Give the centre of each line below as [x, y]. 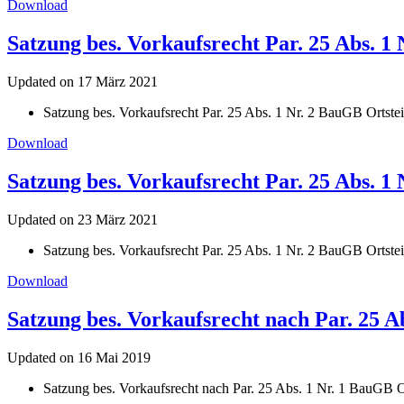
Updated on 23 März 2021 [83, 219]
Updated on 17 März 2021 [83, 81]
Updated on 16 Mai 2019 [79, 357]
